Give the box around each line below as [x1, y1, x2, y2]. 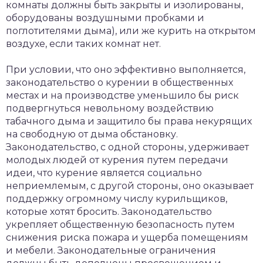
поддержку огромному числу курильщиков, [6, 193, 227, 204]
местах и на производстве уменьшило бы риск [6, 90, 239, 101]
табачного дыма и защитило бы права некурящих [6, 116, 252, 127]
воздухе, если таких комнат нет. [6, 38, 161, 49]
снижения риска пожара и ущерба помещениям [6, 232, 248, 243]
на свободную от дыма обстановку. [6, 129, 178, 140]
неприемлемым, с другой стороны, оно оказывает [6, 180, 254, 191]
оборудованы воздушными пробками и [6, 12, 204, 23]
